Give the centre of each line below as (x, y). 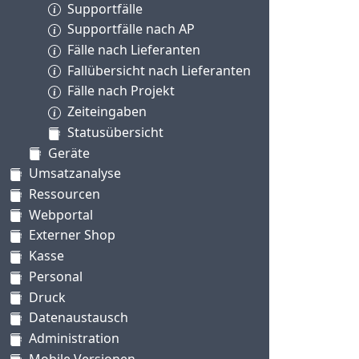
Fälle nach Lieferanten (134, 50)
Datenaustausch (79, 318)
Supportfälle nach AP (131, 29)
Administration (74, 339)
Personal (56, 276)
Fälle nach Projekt (121, 91)
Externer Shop (72, 235)
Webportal (61, 214)
